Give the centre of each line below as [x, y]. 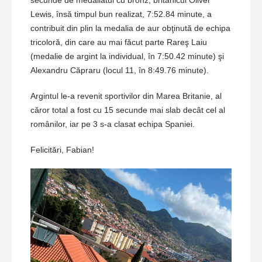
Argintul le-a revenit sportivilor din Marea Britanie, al [126, 96]
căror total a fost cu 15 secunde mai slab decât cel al [128, 110]
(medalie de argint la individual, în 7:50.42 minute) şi [127, 56]
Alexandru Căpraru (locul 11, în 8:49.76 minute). [120, 70]
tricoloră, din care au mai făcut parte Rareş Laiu [119, 42]
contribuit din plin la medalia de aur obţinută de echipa [130, 28]
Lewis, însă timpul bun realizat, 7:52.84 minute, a [121, 14]
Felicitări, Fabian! [62, 150]
